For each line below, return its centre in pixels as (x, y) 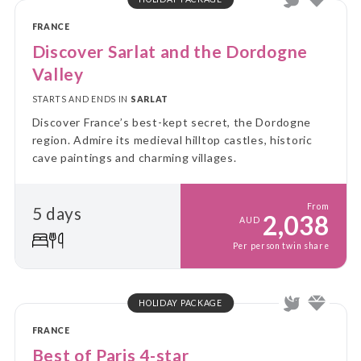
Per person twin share (281, 245)
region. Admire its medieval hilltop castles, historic (172, 139)
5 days (57, 214)
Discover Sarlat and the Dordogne (170, 51)
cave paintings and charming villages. (134, 157)
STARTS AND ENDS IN (81, 100)
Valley (58, 73)
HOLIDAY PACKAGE (180, 303)
